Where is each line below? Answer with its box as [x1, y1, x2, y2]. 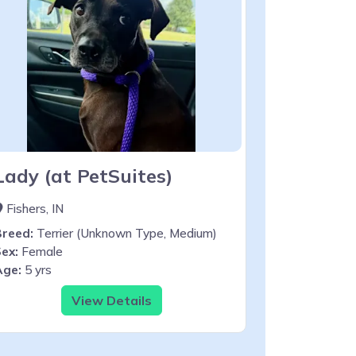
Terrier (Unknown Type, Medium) [33, 225, 217, 241]
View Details [71, 292, 152, 308]
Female [18, 243, 63, 259]
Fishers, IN [3, 200, 64, 216]
